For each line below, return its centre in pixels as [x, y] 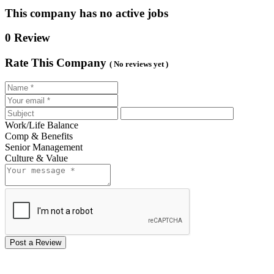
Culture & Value [36, 158]
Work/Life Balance [42, 125]
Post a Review [35, 242]
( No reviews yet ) [139, 64]
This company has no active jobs [87, 13]
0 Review [28, 38]
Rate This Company [56, 63]
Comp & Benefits [39, 136]
